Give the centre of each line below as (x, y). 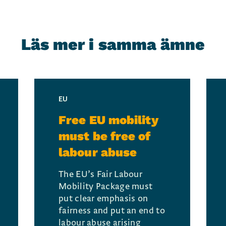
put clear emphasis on (103, 199)
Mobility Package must (106, 186)
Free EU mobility (108, 120)
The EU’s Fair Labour (101, 174)
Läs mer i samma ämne (113, 44)
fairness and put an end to (112, 211)
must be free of (105, 136)
